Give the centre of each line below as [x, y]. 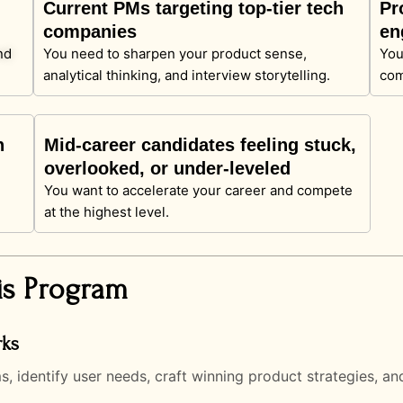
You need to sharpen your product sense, [175, 53]
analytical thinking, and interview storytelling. [187, 75]
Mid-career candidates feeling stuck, [200, 144]
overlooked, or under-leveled [167, 168]
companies [90, 31]
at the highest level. [106, 211]
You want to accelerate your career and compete [198, 190]
